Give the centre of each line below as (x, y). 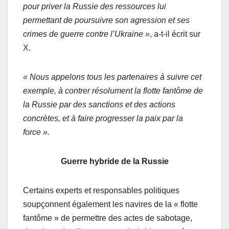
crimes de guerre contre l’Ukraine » (86, 34)
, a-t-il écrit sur (175, 34)
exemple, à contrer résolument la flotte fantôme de (113, 90)
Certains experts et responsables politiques (101, 190)
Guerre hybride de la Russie (114, 161)
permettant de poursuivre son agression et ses (106, 20)
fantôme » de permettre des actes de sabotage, (108, 218)
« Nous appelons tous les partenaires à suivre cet (112, 77)
